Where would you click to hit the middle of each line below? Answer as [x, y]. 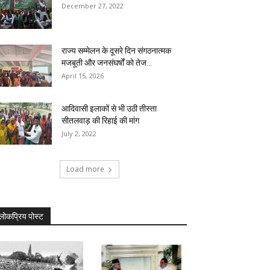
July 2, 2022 [79, 133]
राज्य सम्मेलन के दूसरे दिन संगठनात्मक [116, 51]
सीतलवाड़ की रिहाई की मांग [100, 121]
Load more [85, 169]
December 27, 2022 [93, 6]
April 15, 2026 [83, 76]
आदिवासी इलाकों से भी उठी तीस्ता [109, 108]
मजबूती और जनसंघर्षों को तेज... [107, 63]
